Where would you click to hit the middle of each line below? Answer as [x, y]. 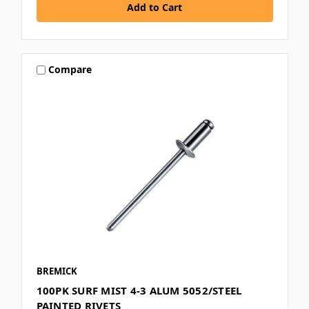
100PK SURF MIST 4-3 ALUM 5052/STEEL [139, 290]
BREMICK [57, 271]
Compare [70, 70]
